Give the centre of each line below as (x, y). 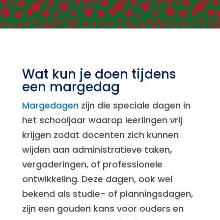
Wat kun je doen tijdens (99, 74)
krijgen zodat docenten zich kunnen (100, 135)
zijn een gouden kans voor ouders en (103, 208)
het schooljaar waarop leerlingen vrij (102, 120)
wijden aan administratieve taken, (97, 150)
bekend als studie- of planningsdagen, (107, 194)
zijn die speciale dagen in (134, 105)
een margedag (71, 87)
